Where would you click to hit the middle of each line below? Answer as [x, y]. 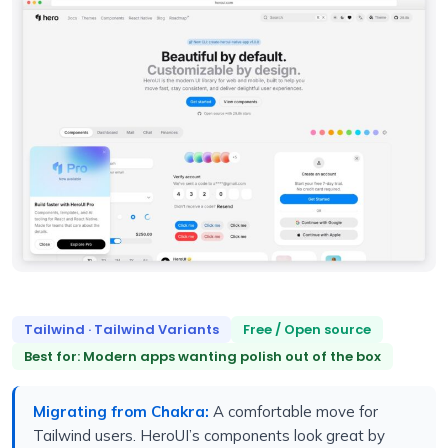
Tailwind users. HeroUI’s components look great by [209, 435]
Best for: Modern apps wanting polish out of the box [202, 356]
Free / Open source [307, 329]
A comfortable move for [293, 411]
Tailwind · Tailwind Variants [121, 329]
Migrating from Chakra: [121, 411]
